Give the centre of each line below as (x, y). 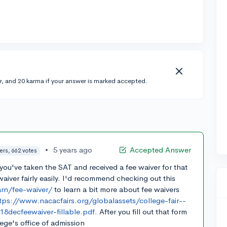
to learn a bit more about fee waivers (116, 190)
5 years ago (72, 150)
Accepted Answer (160, 150)
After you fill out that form (142, 212)
